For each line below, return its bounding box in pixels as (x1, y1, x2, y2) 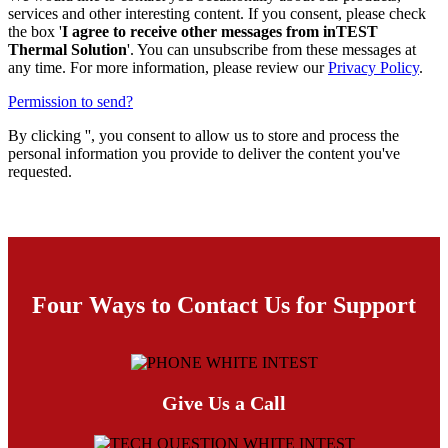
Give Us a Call (162, 391, 286, 414)
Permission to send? (8, 92, 133, 110)
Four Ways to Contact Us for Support (32, 291, 416, 318)
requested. (8, 162, 72, 180)
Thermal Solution (8, 40, 127, 58)
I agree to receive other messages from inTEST (62, 22, 378, 40)
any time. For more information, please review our (8, 58, 328, 76)
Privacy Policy (328, 58, 419, 76)
